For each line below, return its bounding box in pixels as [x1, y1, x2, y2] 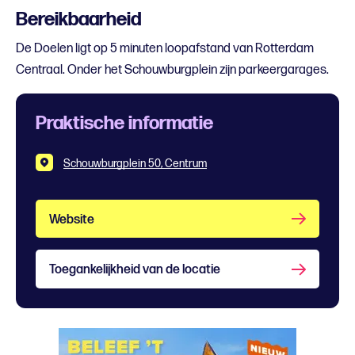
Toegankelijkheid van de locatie [49, 262, 220, 278]
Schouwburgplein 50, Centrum [63, 157, 207, 171]
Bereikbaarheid [16, 8, 141, 32]
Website [49, 212, 94, 228]
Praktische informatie [36, 112, 213, 136]
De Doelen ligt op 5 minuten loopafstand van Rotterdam [16, 41, 314, 57]
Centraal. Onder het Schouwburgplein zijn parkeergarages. [16, 63, 329, 78]
